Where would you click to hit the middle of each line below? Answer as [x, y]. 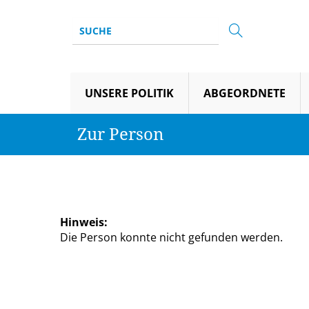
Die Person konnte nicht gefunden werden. [171, 237]
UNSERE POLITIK [129, 93]
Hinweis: [84, 222]
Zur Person [120, 133]
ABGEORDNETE [245, 93]
